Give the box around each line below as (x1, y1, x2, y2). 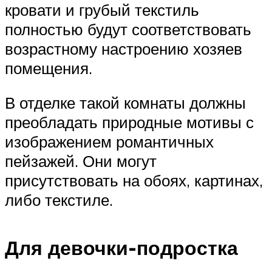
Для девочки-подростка (5, 235, 238, 260)
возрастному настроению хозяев (5, 38, 242, 58)
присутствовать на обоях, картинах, (5, 171, 263, 191)
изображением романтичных (5, 132, 214, 152)
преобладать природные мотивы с (5, 112, 254, 132)
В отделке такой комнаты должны (5, 93, 246, 113)
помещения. (5, 58, 92, 78)
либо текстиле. (5, 190, 113, 210)
